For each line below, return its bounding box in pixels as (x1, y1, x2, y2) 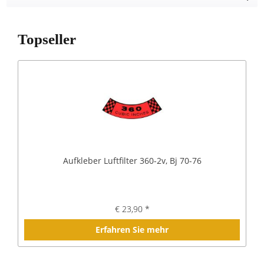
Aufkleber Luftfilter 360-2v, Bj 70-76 (62, 155, 202, 166)
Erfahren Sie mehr (95, 224, 169, 235)
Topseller (18, 31, 76, 47)
